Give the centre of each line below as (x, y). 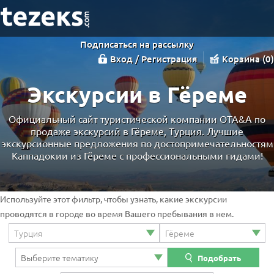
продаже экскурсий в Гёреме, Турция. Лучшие (137, 131)
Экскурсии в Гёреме (137, 94)
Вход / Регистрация (154, 59)
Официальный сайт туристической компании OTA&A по (137, 118)
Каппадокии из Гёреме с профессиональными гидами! (137, 155)
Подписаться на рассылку (137, 44)
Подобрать (219, 257)
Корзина (242, 59)
